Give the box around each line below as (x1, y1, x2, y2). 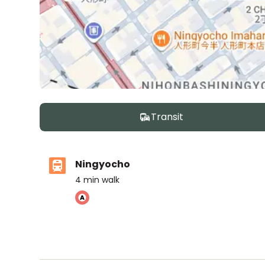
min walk (83, 174, 120, 186)
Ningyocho (75, 157, 131, 171)
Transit (150, 110, 183, 124)
